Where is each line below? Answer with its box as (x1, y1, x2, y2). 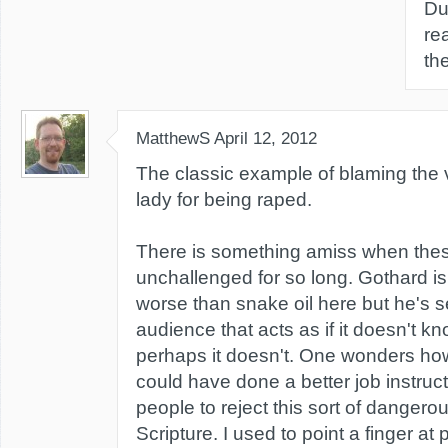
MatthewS (136, 129, 210, 148)
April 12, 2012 (214, 129, 317, 148)
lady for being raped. (136, 189, 312, 210)
